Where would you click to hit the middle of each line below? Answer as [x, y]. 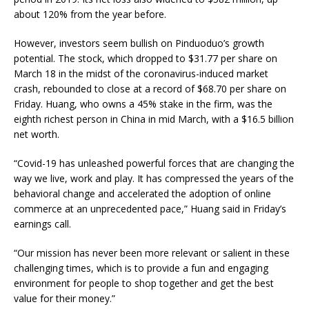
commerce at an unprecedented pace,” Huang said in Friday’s [150, 209]
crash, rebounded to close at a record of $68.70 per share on [150, 89]
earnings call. [42, 224]
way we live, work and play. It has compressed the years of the [154, 179]
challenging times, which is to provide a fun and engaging [141, 268]
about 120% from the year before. [90, 14]
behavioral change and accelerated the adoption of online [142, 194]
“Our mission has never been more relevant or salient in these [152, 253]
